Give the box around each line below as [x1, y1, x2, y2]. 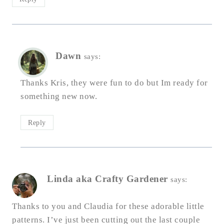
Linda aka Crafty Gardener [47, 173, 168, 184]
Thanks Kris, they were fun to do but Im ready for [20, 78, 208, 88]
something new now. [20, 91, 97, 101]
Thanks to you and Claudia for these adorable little [12, 201, 204, 211]
